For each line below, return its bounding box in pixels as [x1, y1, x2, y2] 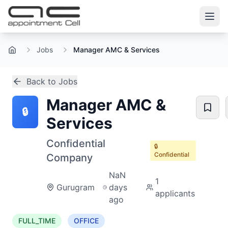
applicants [155, 188, 195, 198]
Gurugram [56, 182, 95, 192]
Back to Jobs [26, 76, 77, 87]
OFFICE [74, 216, 99, 225]
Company [46, 152, 93, 164]
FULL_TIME [18, 216, 55, 225]
